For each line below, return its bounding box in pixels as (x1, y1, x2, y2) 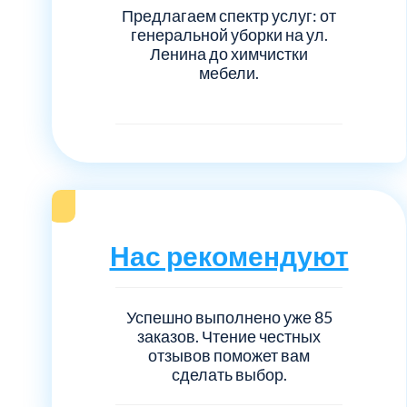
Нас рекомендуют (109, 238, 349, 272)
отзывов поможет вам (148, 344, 310, 365)
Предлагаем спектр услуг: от (122, 5, 336, 25)
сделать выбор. (171, 363, 287, 384)
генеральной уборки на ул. (130, 24, 328, 45)
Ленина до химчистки (150, 43, 308, 64)
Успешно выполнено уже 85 (125, 306, 333, 327)
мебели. (199, 62, 259, 83)
